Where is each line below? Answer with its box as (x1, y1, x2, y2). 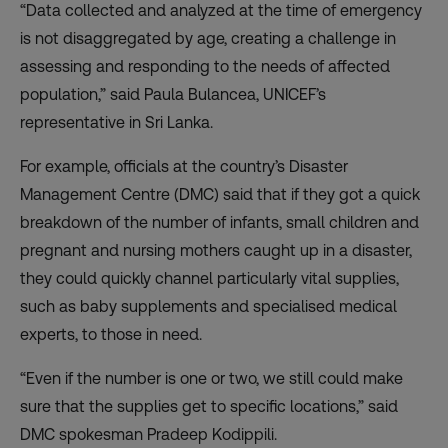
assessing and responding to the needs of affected (20, 57, 390, 77)
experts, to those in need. (20, 325, 202, 345)
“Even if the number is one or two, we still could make (20, 369, 403, 389)
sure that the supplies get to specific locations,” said (20, 397, 398, 417)
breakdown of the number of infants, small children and (20, 213, 419, 233)
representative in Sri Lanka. (20, 113, 213, 133)
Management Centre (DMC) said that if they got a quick (20, 185, 420, 205)
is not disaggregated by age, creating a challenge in (20, 29, 396, 49)
